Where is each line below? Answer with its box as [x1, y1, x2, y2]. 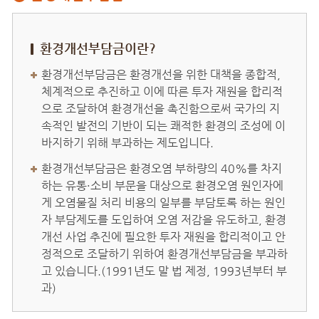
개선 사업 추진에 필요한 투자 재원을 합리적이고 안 [41, 230, 286, 244]
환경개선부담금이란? [40, 41, 156, 56]
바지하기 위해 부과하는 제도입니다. [41, 136, 214, 150]
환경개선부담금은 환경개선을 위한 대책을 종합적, [41, 68, 281, 82]
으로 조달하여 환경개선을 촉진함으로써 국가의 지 [41, 102, 280, 116]
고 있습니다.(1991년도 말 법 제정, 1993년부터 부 [41, 264, 287, 278]
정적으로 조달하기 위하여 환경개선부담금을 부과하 [41, 247, 288, 261]
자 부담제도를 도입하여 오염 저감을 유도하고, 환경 [41, 213, 286, 227]
